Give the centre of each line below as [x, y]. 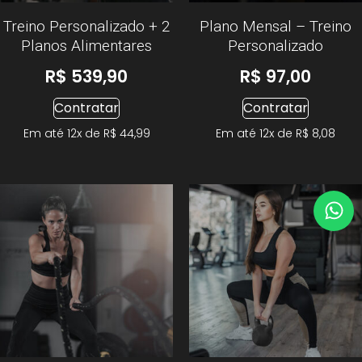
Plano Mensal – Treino [276, 26]
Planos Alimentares [86, 45]
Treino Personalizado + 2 [86, 26]
